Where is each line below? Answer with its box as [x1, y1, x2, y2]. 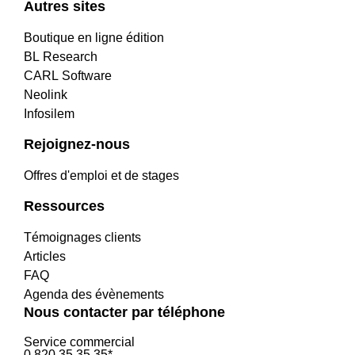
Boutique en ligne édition [24, 31, 164, 44]
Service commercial [24, 335, 135, 349]
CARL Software [24, 69, 112, 82]
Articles [24, 250, 66, 263]
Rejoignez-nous [24, 136, 130, 152]
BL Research [24, 50, 97, 63]
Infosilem [24, 107, 74, 120]
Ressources [24, 198, 105, 214]
